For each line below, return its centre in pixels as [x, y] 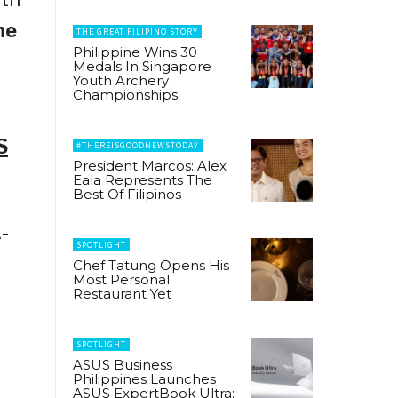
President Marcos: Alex [150, 166]
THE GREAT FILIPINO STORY [137, 32]
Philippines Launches [144, 379]
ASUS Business [123, 365]
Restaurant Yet [122, 294]
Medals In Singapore [142, 67]
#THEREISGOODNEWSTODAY [138, 146]
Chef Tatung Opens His [151, 266]
